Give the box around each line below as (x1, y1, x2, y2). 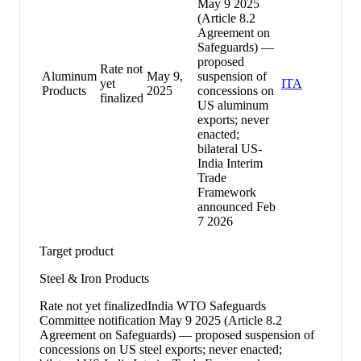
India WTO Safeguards (147, 298, 266, 313)
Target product (39, 243, 114, 258)
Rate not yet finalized (39, 298, 147, 313)
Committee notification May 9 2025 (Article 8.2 (39, 313, 282, 327)
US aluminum (197, 98, 268, 112)
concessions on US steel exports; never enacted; (39, 342, 282, 356)
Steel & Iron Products (39, 271, 149, 285)
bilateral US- (197, 141, 262, 156)
